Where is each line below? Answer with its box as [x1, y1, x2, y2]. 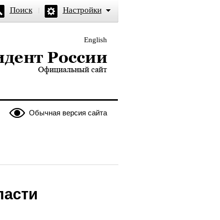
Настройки [62, 5, 102, 15]
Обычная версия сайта [28, 109, 107, 117]
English [83, 36, 107, 44]
